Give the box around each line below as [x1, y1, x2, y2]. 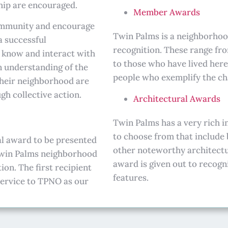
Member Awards [133, 7, 200, 18]
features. [113, 172, 149, 183]
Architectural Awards [133, 93, 220, 104]
